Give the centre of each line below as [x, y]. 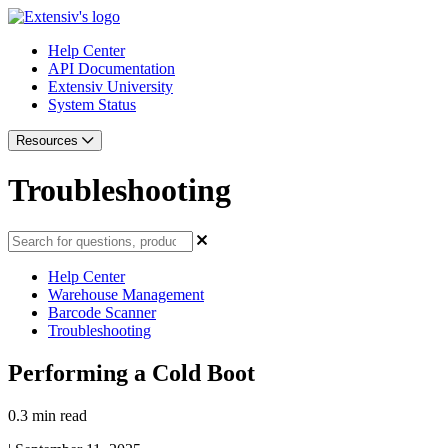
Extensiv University [110, 86]
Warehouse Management [126, 294]
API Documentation [111, 68]
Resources [49, 140]
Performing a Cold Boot [131, 372]
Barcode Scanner [102, 312]
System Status [92, 104]
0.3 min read [47, 415]
